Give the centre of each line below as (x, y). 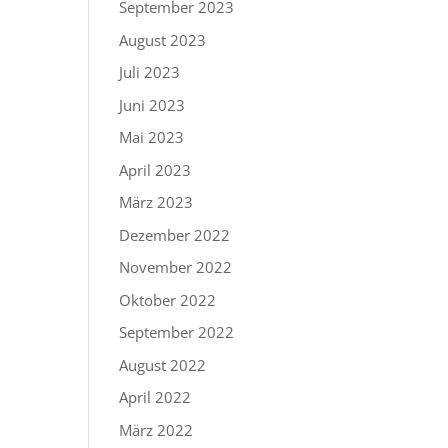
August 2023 (163, 39)
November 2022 (176, 267)
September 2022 (177, 332)
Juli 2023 (150, 72)
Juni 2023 (152, 104)
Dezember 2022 (175, 234)
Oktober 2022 (168, 299)
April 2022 (155, 397)
